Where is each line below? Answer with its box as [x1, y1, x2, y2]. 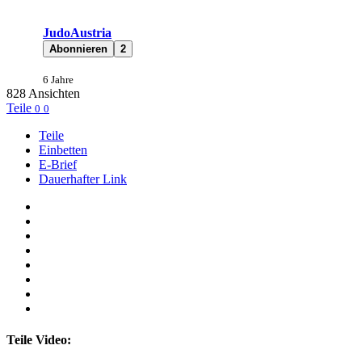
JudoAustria [43, 25, 112, 40]
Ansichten [26, 86, 80, 100]
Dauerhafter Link [39, 171, 127, 186]
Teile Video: [6, 333, 71, 347]
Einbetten [39, 142, 87, 157]
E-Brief [39, 157, 77, 171]
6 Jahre [43, 73, 74, 86]
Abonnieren [49, 42, 107, 55]
